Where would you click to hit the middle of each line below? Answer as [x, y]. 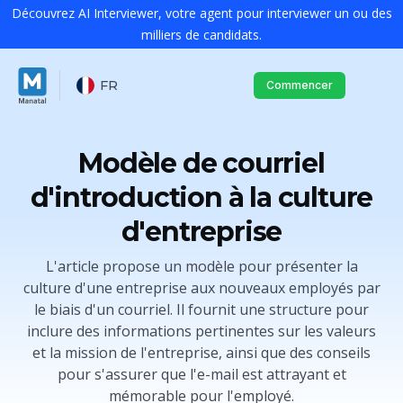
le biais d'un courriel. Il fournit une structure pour [201, 309]
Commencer [300, 85]
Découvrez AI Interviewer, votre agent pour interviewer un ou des [201, 13]
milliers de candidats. [201, 35]
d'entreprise [201, 232]
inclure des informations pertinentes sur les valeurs [201, 331]
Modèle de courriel [201, 163]
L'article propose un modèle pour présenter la [201, 266]
